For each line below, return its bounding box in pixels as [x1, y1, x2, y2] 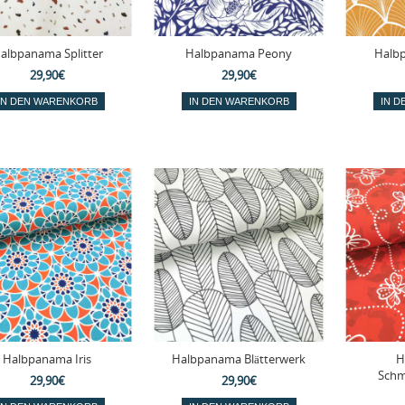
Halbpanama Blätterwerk [172, 350, 306, 367]
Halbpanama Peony [185, 44, 293, 61]
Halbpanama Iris [3, 350, 92, 367]
